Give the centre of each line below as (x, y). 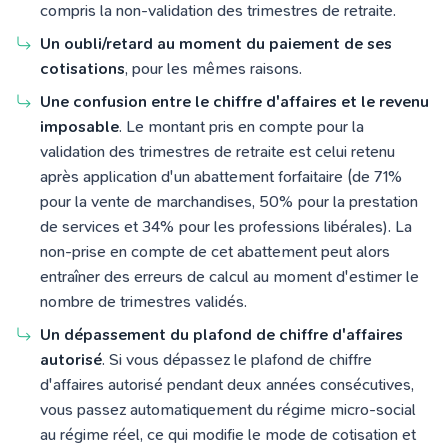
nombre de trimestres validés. (143, 302)
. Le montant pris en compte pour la (241, 127)
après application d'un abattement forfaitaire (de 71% (221, 177)
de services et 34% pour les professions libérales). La (226, 227)
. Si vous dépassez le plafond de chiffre (237, 360)
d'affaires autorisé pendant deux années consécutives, (227, 385)
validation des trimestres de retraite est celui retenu (217, 152)
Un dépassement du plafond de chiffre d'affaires (221, 335)
